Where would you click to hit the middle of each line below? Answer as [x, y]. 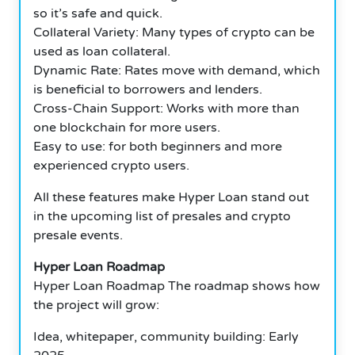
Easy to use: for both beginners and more [158, 146]
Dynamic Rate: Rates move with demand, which [177, 70]
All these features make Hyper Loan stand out [171, 197]
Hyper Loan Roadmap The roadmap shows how [177, 286]
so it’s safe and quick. [98, 13]
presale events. [78, 235]
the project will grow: [96, 305]
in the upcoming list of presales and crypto [162, 216]
